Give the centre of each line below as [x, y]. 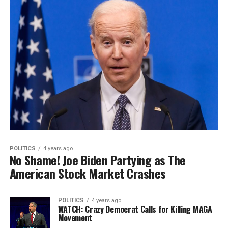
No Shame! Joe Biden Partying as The [97, 160]
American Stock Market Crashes [88, 173]
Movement [75, 218]
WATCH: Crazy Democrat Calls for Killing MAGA [135, 209]
